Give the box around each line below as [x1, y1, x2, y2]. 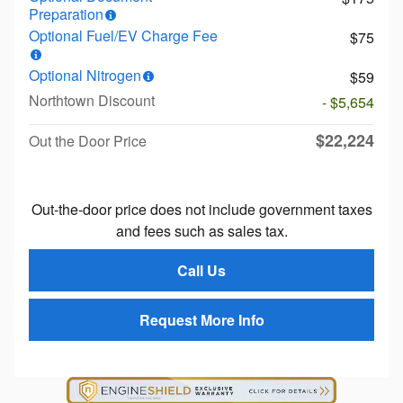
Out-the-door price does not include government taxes [31, 198, 372, 219]
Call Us [177, 259, 226, 281]
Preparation [29, 3, 103, 24]
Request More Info [139, 309, 264, 331]
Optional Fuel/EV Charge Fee [29, 24, 218, 46]
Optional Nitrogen [29, 64, 141, 85]
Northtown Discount [29, 89, 155, 111]
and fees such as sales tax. [115, 219, 288, 241]
